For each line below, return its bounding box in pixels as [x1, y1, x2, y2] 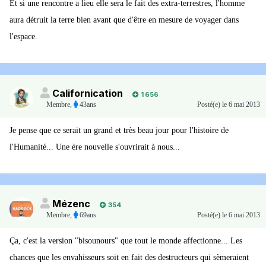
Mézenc [52, 198, 90, 210]
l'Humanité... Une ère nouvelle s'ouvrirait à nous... [9, 142, 180, 152]
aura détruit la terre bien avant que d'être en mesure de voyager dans [9, 15, 239, 25]
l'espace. [9, 32, 37, 42]
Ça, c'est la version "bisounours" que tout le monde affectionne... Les [9, 236, 242, 246]
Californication [52, 87, 123, 100]
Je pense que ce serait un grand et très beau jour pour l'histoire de [9, 126, 229, 135]
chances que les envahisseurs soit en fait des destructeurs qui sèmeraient [9, 253, 249, 262]
